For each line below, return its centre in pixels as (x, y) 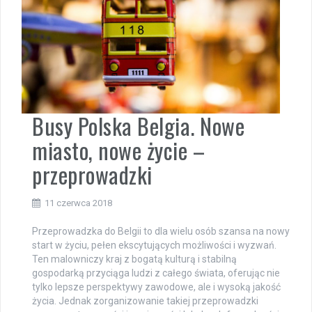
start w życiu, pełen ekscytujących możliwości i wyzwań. (154, 245)
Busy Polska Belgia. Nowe (138, 125)
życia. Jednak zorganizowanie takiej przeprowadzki (145, 301)
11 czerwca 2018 (78, 203)
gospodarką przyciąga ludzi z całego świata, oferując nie (156, 273)
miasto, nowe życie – (118, 150)
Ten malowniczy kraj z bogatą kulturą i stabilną (134, 259)
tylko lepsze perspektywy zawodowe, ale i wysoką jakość (156, 287)
